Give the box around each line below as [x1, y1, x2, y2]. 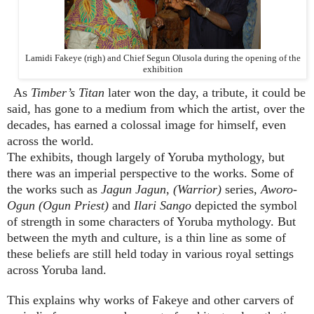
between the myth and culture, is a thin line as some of [7, 230, 286, 245]
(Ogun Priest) [39, 198, 109, 212]
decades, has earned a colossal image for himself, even [7, 117, 286, 132]
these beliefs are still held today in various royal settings [7, 246, 294, 261]
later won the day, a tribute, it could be [104, 85, 306, 100]
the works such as [7, 182, 101, 196]
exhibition [142, 63, 183, 74]
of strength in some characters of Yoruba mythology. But [7, 214, 296, 228]
